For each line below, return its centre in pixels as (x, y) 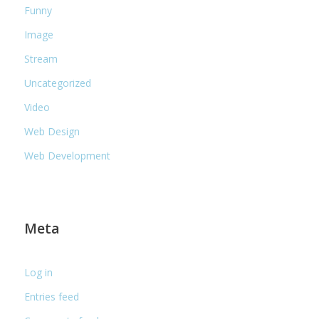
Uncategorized (58, 83)
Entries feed (52, 297)
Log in (39, 272)
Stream (41, 59)
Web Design (52, 131)
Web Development (68, 156)
